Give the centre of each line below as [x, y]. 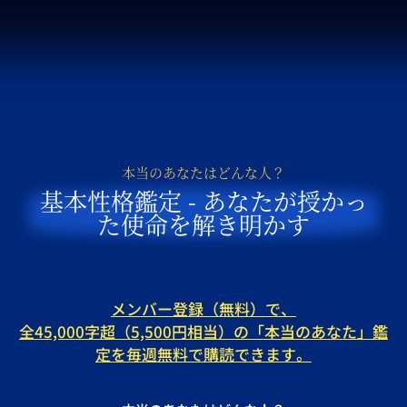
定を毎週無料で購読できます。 [203, 354]
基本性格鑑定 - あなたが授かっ [203, 201]
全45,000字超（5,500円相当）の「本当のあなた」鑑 [203, 332]
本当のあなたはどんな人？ [203, 173]
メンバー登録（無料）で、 [203, 309]
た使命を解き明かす [203, 224]
